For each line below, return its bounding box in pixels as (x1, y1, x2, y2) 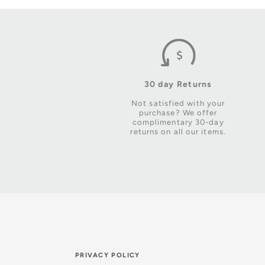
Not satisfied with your (131, 99, 225, 108)
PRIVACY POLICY (75, 251, 140, 259)
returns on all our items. (130, 127, 226, 136)
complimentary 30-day (132, 118, 224, 127)
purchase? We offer (138, 108, 218, 117)
